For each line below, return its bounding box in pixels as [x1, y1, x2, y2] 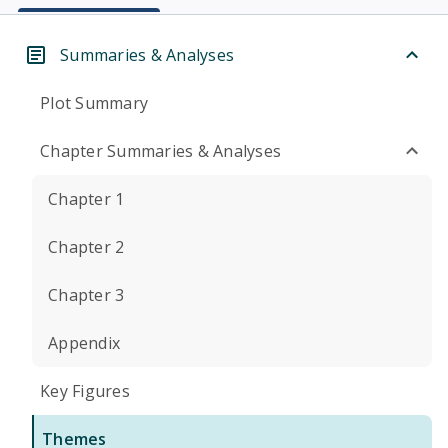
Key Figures [40, 380, 130, 402]
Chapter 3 [48, 284, 125, 306]
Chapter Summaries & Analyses [40, 140, 281, 162]
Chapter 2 [48, 236, 125, 258]
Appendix [48, 332, 120, 354]
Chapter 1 [48, 188, 125, 210]
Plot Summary [40, 92, 148, 114]
